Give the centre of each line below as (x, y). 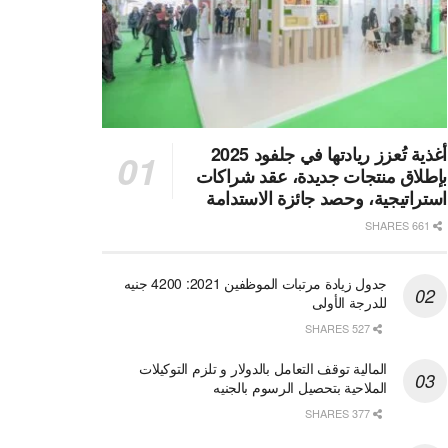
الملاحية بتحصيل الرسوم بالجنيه (300, 387)
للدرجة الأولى (349, 302)
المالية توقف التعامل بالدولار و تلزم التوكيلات (263, 368)
